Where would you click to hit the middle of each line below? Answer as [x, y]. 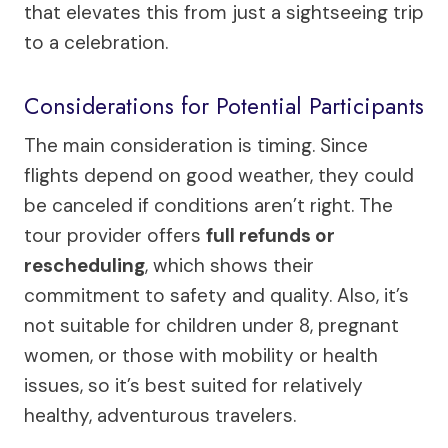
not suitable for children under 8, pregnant [211, 326]
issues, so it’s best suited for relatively [193, 386]
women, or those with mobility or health [201, 356]
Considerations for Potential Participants [224, 105]
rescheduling [84, 266]
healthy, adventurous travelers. [160, 416]
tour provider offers [115, 236]
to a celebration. [96, 43]
